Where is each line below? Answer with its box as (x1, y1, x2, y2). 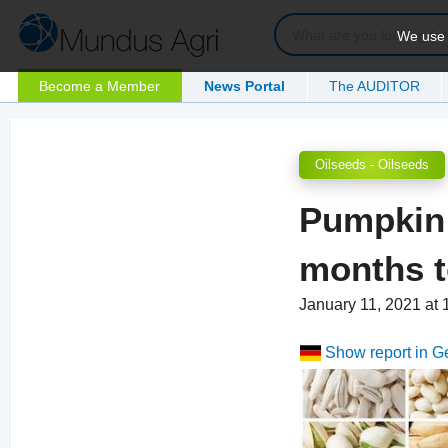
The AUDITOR (329, 77, 421, 94)
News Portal (204, 77, 286, 94)
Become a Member (39, 77, 161, 94)
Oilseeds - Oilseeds (315, 157, 430, 173)
